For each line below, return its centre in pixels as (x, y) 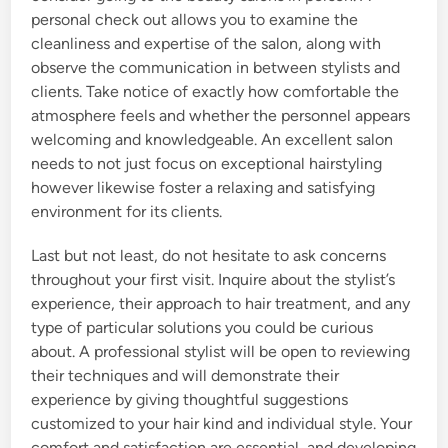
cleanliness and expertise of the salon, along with (206, 43)
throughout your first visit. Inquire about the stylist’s (213, 279)
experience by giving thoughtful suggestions (190, 399)
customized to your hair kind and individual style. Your (222, 423)
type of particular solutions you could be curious (202, 327)
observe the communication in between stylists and (216, 67)
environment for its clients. (127, 211)
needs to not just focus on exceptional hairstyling (207, 163)
